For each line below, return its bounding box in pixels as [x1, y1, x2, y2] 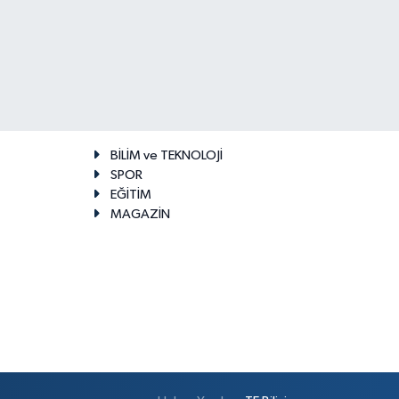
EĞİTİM [110, 188, 151, 202]
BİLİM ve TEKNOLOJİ [110, 149, 223, 163]
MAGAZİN [110, 208, 170, 222]
